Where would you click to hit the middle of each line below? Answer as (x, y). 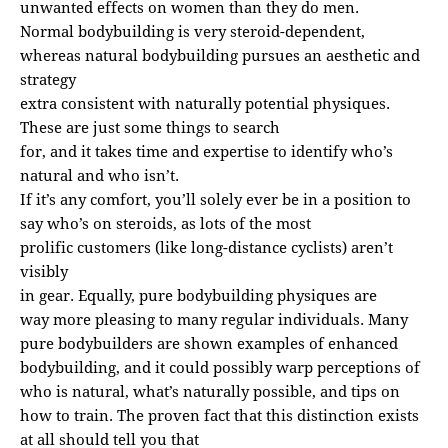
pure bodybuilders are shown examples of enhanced (209, 342)
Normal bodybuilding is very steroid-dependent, (192, 30)
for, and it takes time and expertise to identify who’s (206, 150)
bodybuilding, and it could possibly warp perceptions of (220, 366)
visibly (44, 270)
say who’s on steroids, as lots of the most (165, 222)
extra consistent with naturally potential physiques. (205, 102)
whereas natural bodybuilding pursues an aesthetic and (220, 54)
